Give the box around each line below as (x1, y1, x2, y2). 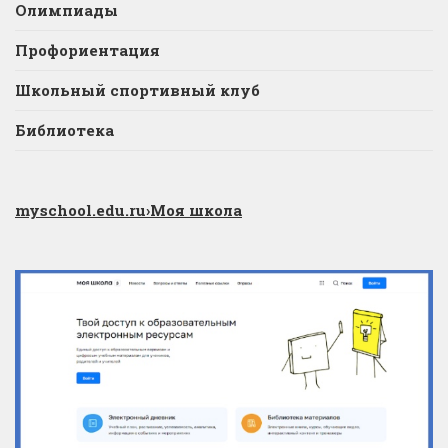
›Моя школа (146, 200, 242, 221)
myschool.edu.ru (15, 200, 146, 221)
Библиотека (15, 120, 114, 141)
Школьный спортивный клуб (15, 80, 260, 101)
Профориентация (15, 40, 160, 61)
